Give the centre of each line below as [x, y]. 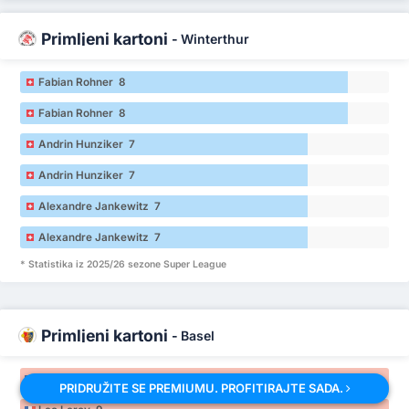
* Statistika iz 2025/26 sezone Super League [124, 264]
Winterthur [215, 39]
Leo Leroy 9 [71, 378]
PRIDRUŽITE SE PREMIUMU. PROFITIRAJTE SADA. [202, 388]
